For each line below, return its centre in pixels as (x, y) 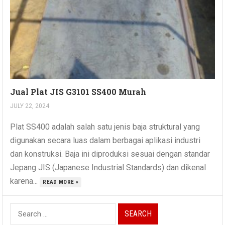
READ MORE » (61, 182)
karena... (25, 181)
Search (22, 210)
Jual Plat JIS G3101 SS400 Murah (78, 92)
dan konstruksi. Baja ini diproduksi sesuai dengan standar (110, 154)
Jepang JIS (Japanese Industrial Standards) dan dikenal (108, 168)
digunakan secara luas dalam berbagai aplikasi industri (105, 141)
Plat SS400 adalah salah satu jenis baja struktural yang (105, 127)
